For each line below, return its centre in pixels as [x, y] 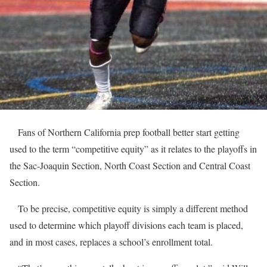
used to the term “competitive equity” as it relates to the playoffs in [133, 149]
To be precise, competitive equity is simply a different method [129, 208]
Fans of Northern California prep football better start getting [125, 132]
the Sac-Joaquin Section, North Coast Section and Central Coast [130, 165]
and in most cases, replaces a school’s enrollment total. [111, 242]
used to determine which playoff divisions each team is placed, [126, 225]
